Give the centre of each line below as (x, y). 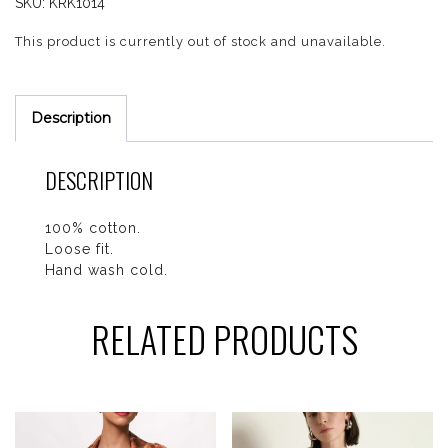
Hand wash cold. (106, 269)
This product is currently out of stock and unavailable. (200, 41)
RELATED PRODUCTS (224, 338)
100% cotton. (93, 227)
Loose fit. (79, 248)
